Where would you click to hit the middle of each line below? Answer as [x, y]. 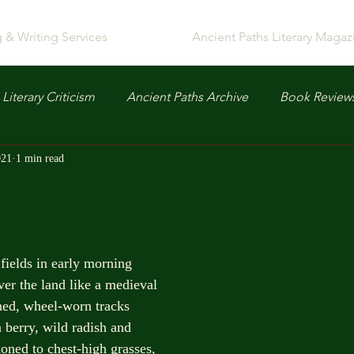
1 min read [40, 158]
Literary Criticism [49, 97]
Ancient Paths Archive [187, 97]
